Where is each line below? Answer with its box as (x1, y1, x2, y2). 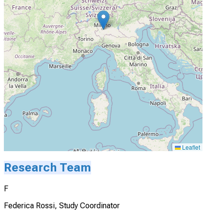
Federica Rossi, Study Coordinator (4, 201, 120, 210)
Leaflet (181, 142, 201, 151)
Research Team (4, 160, 91, 174)
